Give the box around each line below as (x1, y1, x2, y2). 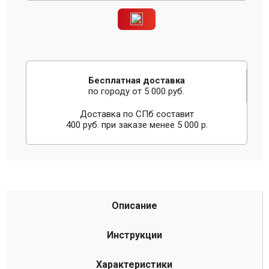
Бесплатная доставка (88, 75, 185, 86)
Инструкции (106, 229, 162, 241)
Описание (111, 200, 157, 211)
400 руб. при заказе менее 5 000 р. (65, 119, 208, 130)
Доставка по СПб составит (79, 109, 194, 119)
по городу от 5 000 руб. (88, 86, 184, 97)
